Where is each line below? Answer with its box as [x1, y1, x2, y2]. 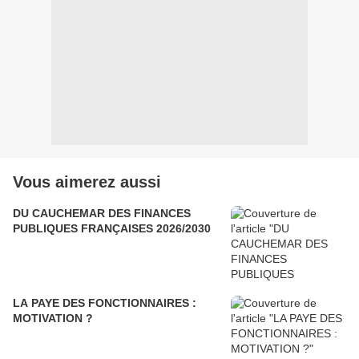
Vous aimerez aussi [13, 173, 161, 192]
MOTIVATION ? [13, 312, 93, 325]
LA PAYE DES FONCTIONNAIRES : [13, 296, 196, 310]
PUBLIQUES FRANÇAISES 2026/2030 [13, 222, 211, 236]
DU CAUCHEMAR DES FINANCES [13, 207, 191, 220]
